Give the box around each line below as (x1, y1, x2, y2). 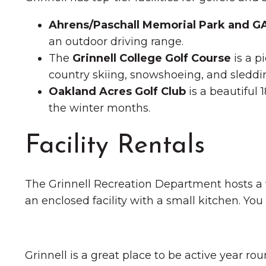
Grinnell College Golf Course (72, 52, 231, 65)
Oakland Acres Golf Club (49, 85, 186, 98)
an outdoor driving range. (49, 35, 183, 48)
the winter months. (49, 102, 150, 115)
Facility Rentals (25, 133, 205, 159)
